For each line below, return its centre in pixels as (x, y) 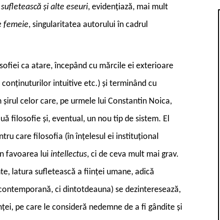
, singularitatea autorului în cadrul (88, 25)
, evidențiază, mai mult (128, 7)
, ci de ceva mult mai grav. (133, 154)
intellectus (69, 154)
